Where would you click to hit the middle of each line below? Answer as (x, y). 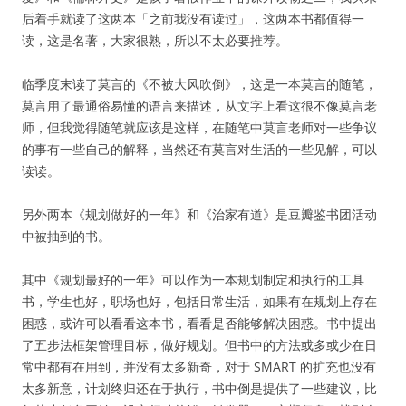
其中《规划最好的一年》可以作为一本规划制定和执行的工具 (193, 280)
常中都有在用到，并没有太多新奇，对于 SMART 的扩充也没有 (199, 367)
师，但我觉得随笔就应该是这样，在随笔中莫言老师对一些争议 (199, 127)
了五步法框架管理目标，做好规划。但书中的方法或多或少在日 (199, 345)
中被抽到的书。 (66, 236)
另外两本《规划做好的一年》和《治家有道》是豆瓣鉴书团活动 (199, 214)
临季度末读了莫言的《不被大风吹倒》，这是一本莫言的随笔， (199, 84)
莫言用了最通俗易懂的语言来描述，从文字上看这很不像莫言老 (199, 106)
